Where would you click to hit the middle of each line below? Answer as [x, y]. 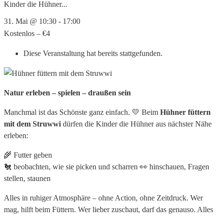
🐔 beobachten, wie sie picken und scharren [71, 166]
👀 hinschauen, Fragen [173, 166]
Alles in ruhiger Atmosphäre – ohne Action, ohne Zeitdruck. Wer [103, 198]
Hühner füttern [185, 112]
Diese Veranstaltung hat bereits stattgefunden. [93, 53]
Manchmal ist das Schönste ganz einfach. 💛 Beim [82, 112]
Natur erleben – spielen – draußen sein [67, 92]
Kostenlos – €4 [27, 33]
